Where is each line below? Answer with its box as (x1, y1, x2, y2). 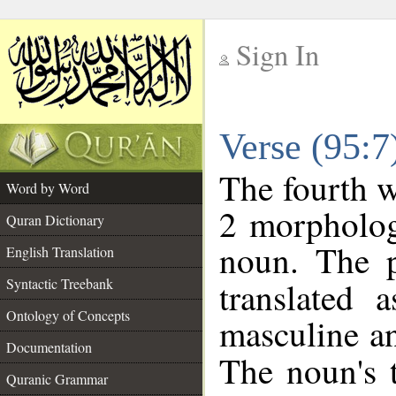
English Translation (6, 242, 114, 261)
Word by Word (6, 179, 89, 197)
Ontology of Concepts (6, 306, 130, 324)
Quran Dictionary (6, 210, 104, 229)
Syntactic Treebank (6, 274, 113, 293)
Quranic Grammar (6, 369, 108, 388)
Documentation (6, 338, 92, 356)
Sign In (236, 35, 319, 73)
